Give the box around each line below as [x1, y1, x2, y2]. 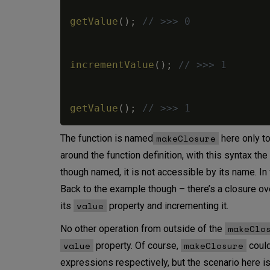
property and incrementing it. [107, 200, 228, 212]
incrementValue [70, 59, 154, 71]
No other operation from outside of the [60, 223, 225, 235]
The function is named [60, 133, 153, 145]
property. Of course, [93, 240, 181, 252]
